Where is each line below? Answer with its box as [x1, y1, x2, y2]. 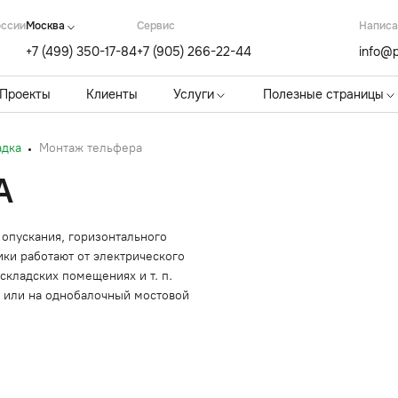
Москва [26, 19, 65, 33]
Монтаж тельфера [39, 140, 142, 155]
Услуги [173, 86, 214, 102]
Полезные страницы [263, 86, 384, 102]
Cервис [137, 19, 175, 33]
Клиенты [86, 86, 138, 102]
